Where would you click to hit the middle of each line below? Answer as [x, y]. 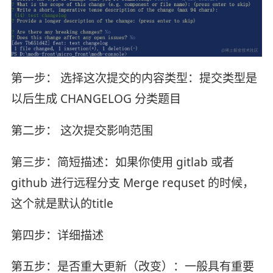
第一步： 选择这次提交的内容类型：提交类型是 [134, 78]
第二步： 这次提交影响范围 [82, 130]
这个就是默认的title [62, 203]
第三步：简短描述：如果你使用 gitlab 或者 [122, 162]
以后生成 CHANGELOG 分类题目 [96, 98]
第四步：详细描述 [57, 235]
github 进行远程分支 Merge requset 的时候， [132, 183]
